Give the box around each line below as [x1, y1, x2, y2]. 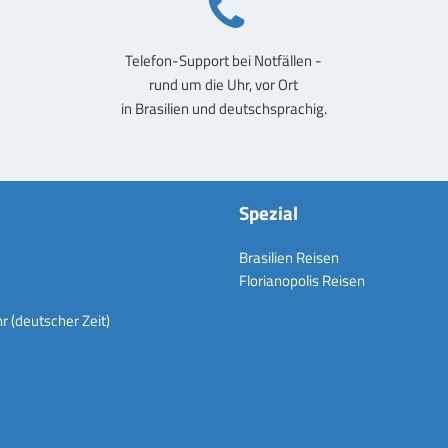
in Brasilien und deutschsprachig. [120, 96, 327, 120]
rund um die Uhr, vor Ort [149, 72, 299, 96]
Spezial [239, 199, 298, 228]
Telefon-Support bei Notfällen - [125, 48, 323, 72]
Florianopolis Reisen [239, 269, 365, 293]
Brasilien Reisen [239, 246, 339, 270]
